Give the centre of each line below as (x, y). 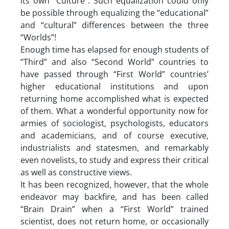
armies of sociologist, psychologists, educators (114, 123)
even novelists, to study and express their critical (114, 160)
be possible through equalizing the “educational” (114, 13)
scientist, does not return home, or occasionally (114, 221)
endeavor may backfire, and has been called (114, 197)
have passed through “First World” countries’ (114, 74)
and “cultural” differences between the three (114, 25)
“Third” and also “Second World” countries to (114, 62)
